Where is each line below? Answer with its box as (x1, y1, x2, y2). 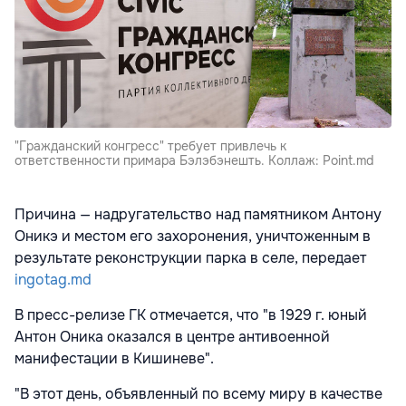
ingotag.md (14, 270, 92, 290)
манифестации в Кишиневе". (14, 349, 214, 369)
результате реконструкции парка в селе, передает (14, 248, 366, 268)
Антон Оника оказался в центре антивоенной (14, 327, 330, 347)
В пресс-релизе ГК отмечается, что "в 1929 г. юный (14, 305, 367, 325)
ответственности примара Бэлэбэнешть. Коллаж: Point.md (14, 152, 373, 169)
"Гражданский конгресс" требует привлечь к (14, 138, 286, 155)
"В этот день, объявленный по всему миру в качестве (14, 384, 382, 404)
